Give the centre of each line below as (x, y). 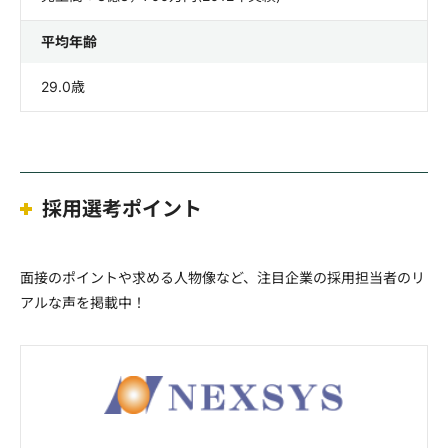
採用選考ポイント (122, 209)
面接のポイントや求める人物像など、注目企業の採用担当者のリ (222, 277)
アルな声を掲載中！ (83, 302)
